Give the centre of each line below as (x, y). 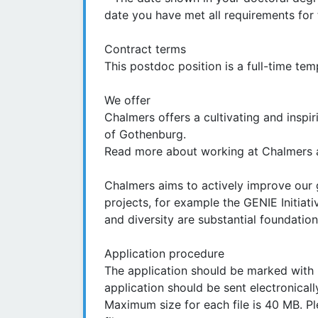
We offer (127, 100)
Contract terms (145, 49)
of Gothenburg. (147, 135)
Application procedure (164, 254)
